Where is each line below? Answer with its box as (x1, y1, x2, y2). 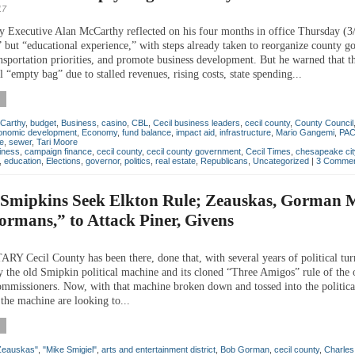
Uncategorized (253, 155, 309, 166)
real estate (155, 155, 196, 166)
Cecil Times (246, 146, 291, 156)
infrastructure (219, 127, 271, 137)
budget (30, 117, 56, 128)
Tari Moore (36, 136, 78, 147)
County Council (295, 117, 353, 128)
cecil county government (147, 146, 241, 156)
